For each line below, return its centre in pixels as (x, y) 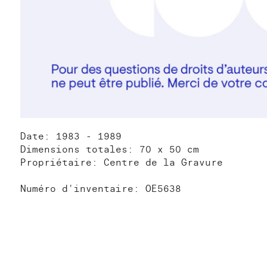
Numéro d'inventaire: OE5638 (101, 189)
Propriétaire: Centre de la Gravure (122, 162)
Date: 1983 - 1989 (71, 136)
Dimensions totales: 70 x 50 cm (110, 149)
